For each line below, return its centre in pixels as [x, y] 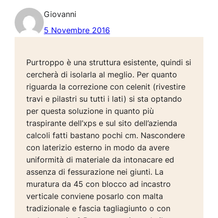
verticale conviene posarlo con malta [95, 196]
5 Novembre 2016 [77, 30]
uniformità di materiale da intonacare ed [100, 160]
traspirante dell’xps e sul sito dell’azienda [102, 123]
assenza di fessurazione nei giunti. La [95, 172]
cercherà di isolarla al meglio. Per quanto [102, 75]
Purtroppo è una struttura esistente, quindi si [109, 63]
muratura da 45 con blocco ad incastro [99, 184]
